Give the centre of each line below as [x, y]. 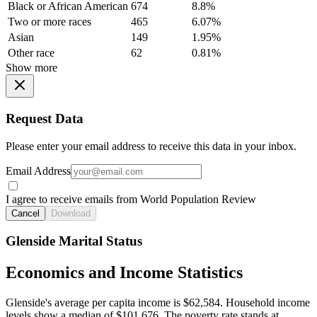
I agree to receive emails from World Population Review [131, 199]
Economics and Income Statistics [124, 273]
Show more [31, 68]
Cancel [25, 213]
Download [71, 213]
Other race [31, 53]
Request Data [45, 119]
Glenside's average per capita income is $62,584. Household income [158, 303]
